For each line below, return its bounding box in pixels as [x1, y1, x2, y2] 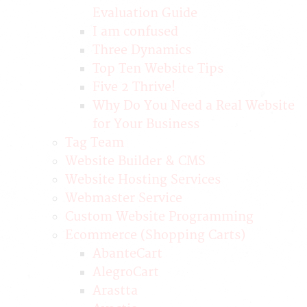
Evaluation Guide [93, 5, 197, 21]
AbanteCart [93, 246, 162, 262]
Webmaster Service [65, 191, 182, 206]
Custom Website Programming [65, 209, 254, 225]
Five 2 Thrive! [93, 79, 175, 95]
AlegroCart [93, 265, 159, 280]
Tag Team [65, 135, 124, 151]
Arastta [93, 283, 138, 299]
